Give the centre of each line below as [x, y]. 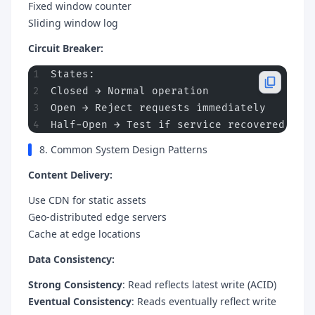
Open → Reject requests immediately [158, 108]
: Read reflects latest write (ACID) [199, 284]
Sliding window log [73, 23]
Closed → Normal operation [130, 91]
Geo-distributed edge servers [97, 217]
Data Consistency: [71, 259]
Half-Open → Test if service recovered [168, 125]
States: [73, 74]
